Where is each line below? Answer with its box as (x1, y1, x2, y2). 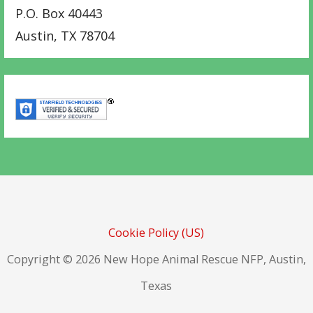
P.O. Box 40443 (15, 4, 103, 22)
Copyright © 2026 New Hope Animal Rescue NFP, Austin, (6, 251, 306, 267)
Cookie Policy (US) (108, 224, 205, 240)
